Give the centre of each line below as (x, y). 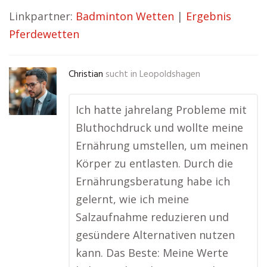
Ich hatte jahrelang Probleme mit (161, 110)
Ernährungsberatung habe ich (153, 181)
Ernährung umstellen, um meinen (162, 145)
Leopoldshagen (170, 74)
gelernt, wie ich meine (132, 199)
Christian (86, 74)
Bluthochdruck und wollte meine (159, 128)
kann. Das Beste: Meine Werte (152, 253)
